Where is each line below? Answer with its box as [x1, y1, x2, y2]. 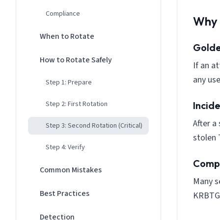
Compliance [46, 8, 80, 19]
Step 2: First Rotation [46, 99, 108, 109]
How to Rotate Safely [40, 54, 112, 65]
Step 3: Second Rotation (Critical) [46, 120, 142, 131]
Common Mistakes [40, 164, 102, 175]
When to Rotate [40, 30, 94, 42]
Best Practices [40, 188, 89, 199]
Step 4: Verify [46, 142, 85, 152]
